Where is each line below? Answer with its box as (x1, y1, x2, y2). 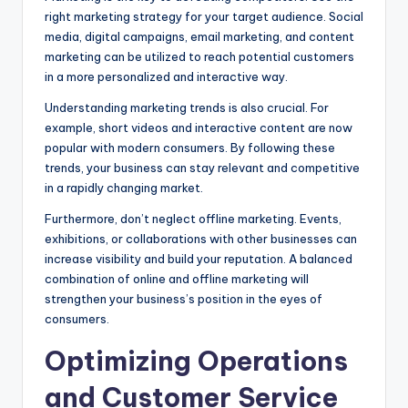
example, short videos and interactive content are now (45, 119, 352, 135)
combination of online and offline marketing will (45, 270, 309, 286)
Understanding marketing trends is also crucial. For (45, 99, 329, 115)
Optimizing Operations (45, 343, 348, 378)
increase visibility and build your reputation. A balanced (45, 250, 352, 266)
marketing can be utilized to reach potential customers (45, 48, 354, 64)
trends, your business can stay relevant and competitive (45, 159, 360, 175)
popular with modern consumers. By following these (45, 139, 335, 155)
